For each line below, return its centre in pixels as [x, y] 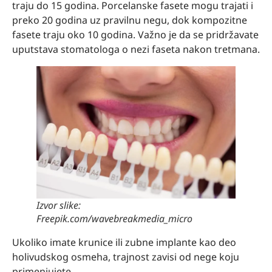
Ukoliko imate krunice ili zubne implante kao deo [124, 243]
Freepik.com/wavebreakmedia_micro [114, 219]
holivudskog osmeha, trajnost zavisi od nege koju [126, 257]
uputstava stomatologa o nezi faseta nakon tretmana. [136, 49]
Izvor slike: [59, 206]
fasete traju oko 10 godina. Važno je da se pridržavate [135, 34]
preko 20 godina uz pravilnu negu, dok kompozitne [130, 20]
